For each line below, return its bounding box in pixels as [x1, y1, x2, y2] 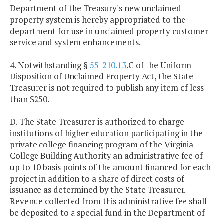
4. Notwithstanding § [10, 59, 90, 71]
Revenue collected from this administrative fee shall [10, 195, 207, 207]
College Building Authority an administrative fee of [10, 150, 203, 162]
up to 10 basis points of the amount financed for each [10, 161, 211, 173]
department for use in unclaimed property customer [10, 25, 208, 37]
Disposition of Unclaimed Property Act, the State [10, 71, 193, 82]
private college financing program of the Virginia [10, 139, 193, 150]
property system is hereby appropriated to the [10, 14, 185, 26]
